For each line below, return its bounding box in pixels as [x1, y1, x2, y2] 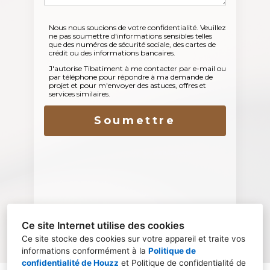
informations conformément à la [22, 246, 148, 256]
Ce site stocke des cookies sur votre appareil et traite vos [22, 234, 245, 243]
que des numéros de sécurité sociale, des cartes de [48, 40, 216, 49]
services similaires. [48, 89, 110, 99]
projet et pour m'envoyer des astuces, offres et [48, 81, 206, 90]
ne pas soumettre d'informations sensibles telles [48, 31, 212, 41]
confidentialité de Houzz [22, 258, 119, 268]
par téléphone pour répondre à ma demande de [48, 72, 213, 82]
